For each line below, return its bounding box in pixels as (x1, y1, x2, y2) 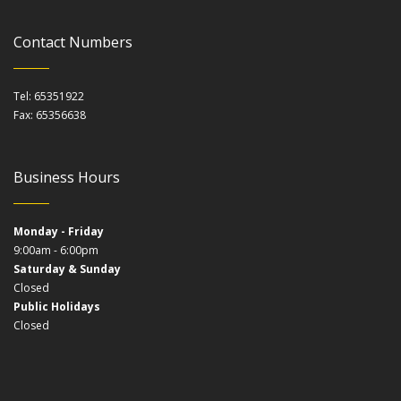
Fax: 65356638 (13, 107, 86, 124)
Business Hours (13, 167, 120, 188)
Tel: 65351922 (13, 89, 84, 105)
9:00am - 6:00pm (13, 243, 98, 259)
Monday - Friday (13, 224, 104, 240)
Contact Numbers (13, 32, 132, 53)
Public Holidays (13, 299, 100, 315)
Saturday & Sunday (13, 261, 121, 277)
